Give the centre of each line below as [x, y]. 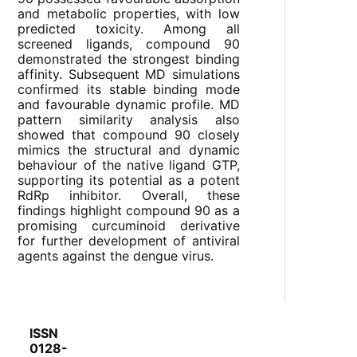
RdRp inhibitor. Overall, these [129, 196]
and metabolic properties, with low [129, 14]
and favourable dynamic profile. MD [129, 105]
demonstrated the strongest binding [129, 59]
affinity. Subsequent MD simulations [129, 75]
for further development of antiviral [129, 241]
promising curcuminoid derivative [129, 226]
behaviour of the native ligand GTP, [129, 165]
